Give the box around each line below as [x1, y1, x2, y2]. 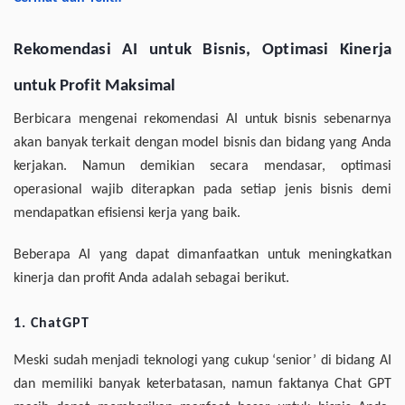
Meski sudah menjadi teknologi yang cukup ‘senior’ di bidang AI [14, 353, 391, 369]
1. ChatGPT [14, 316, 89, 332]
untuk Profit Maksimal [14, 78, 176, 96]
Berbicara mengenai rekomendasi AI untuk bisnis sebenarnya [14, 112, 391, 127]
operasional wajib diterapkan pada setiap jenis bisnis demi [14, 183, 391, 198]
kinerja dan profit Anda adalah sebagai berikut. [14, 271, 289, 287]
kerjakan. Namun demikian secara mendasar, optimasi [14, 159, 391, 174]
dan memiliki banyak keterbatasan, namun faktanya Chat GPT [14, 377, 391, 392]
